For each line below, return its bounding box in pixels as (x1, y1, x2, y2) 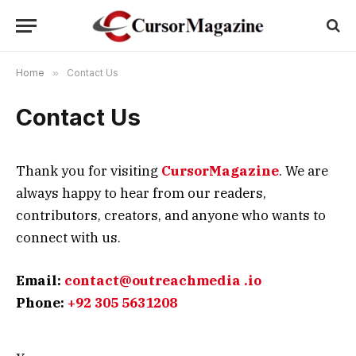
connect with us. (16, 229, 121, 246)
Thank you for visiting (16, 162, 161, 180)
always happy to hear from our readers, (16, 184, 266, 202)
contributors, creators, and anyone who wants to (16, 207, 326, 224)
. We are (279, 162, 328, 180)
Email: (16, 272, 64, 290)
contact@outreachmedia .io (64, 272, 261, 290)
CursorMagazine (161, 162, 279, 180)
